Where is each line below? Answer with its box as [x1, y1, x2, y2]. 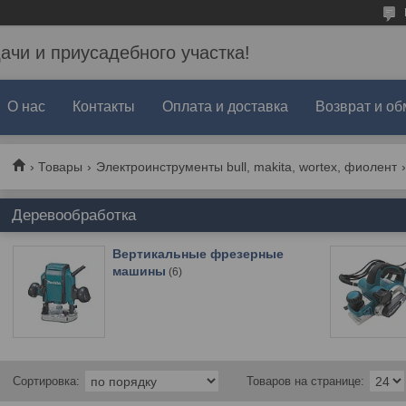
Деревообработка [12, 207, 136, 224]
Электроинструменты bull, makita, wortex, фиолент [95, 159, 397, 174]
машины [112, 264, 166, 278]
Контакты [72, 99, 135, 114]
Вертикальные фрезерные [112, 246, 284, 261]
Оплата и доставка [162, 99, 288, 114]
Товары [38, 159, 83, 174]
